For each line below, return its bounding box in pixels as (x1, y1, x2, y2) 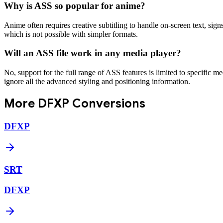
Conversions (69, 96, 145, 111)
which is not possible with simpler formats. (4, 29, 138, 38)
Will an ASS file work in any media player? (4, 48, 181, 59)
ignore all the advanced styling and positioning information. (4, 77, 190, 86)
